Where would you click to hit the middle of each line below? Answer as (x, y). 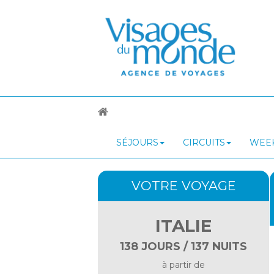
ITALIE (183, 225)
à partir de (183, 265)
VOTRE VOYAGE (183, 185)
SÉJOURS (137, 142)
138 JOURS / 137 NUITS (183, 246)
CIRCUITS (204, 142)
